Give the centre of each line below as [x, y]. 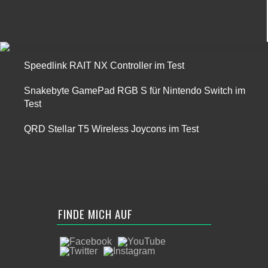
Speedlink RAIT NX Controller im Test [104, 66]
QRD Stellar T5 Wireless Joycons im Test [111, 129]
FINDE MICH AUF [95, 214]
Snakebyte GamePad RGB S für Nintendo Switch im [135, 91]
